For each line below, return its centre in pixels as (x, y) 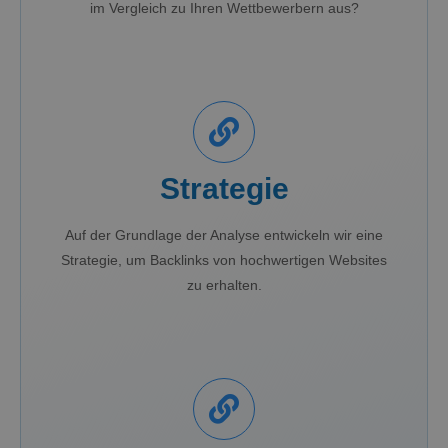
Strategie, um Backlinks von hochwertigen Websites (224, 259)
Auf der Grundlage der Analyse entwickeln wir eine (224, 234)
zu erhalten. (224, 284)
